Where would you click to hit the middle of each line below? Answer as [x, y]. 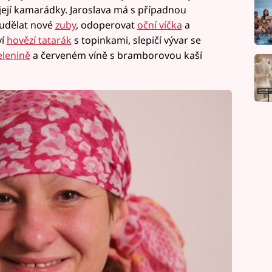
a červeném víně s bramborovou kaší [116, 55]
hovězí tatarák [39, 40]
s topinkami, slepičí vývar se [136, 40]
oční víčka [159, 25]
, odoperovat [106, 25]
